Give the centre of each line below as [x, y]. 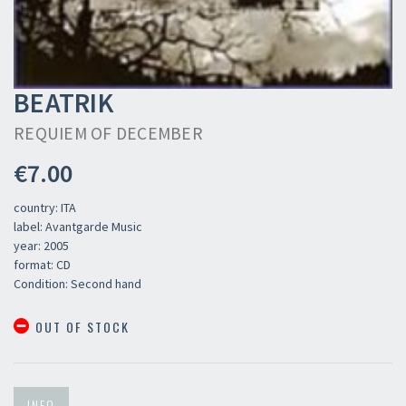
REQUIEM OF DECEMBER [108, 134]
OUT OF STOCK [80, 327]
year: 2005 [41, 246]
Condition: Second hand [77, 284]
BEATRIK [63, 103]
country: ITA [45, 208]
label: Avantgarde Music [78, 227]
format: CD [42, 265]
